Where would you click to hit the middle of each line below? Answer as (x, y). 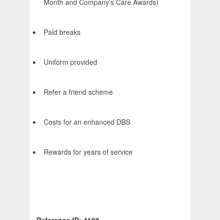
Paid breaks (62, 32)
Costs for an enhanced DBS (87, 122)
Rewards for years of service (88, 152)
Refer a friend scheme (78, 92)
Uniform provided (70, 62)
